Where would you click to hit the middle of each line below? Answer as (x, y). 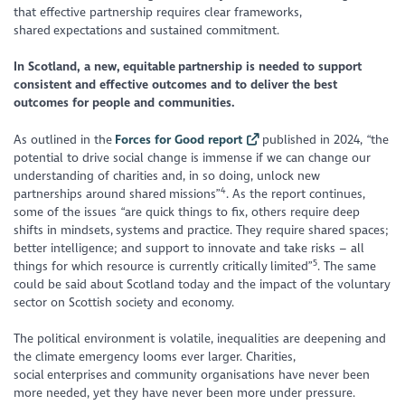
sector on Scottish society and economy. (126, 302)
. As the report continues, (296, 193)
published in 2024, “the (324, 139)
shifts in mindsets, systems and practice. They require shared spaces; (202, 230)
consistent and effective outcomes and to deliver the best (176, 85)
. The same (347, 266)
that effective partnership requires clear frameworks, (158, 12)
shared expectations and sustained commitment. (150, 30)
